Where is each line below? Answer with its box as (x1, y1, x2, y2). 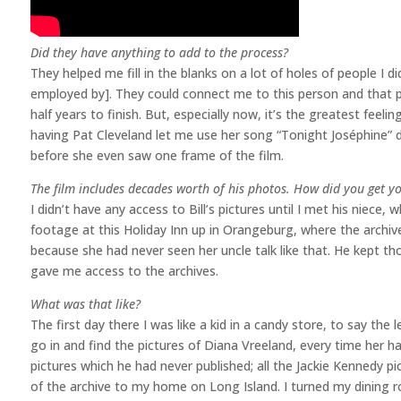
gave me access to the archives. (30, 261, 218, 279)
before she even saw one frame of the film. (30, 146, 284, 164)
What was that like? (30, 294, 141, 312)
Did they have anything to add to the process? (30, 43, 288, 61)
